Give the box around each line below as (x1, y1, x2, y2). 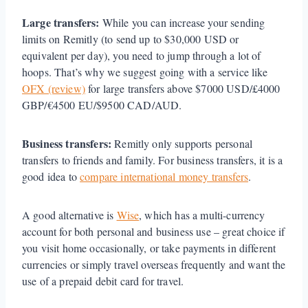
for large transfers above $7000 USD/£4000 (85, 80, 280, 96)
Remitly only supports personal (114, 135, 253, 151)
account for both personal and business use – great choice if (22, 223, 285, 239)
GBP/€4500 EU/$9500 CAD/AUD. (22, 97, 182, 112)
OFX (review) (22, 80, 85, 96)
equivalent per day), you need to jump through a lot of (22, 47, 261, 63)
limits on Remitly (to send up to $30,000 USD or (22, 31, 239, 46)
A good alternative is (22, 207, 117, 222)
